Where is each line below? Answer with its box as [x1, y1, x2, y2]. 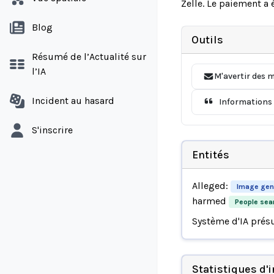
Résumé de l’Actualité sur [32, 51, 146, 62]
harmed [191, 194, 229, 207]
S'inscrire [32, 124, 73, 136]
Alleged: [191, 179, 231, 191]
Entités [191, 147, 229, 161]
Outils [191, 33, 223, 46]
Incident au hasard [32, 95, 114, 106]
